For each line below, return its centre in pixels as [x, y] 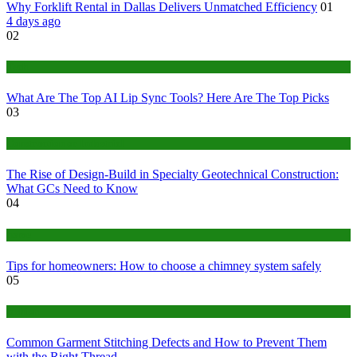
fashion [23, 311]
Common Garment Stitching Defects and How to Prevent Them [167, 343]
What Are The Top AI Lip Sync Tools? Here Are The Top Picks [168, 97]
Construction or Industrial [65, 143]
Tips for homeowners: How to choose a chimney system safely [164, 265]
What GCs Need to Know [72, 189]
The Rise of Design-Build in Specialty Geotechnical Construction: [173, 175]
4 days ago [33, 21]
